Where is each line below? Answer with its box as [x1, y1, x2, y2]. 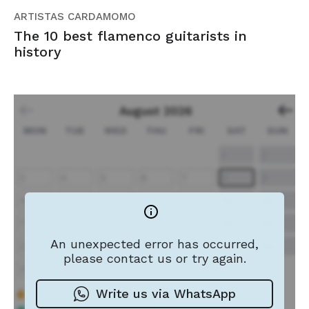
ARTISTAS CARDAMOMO [14, 10, 136, 23]
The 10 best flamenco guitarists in [14, 27, 247, 44]
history [14, 43, 61, 60]
